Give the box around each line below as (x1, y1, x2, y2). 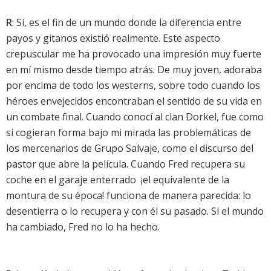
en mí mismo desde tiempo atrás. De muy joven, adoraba (6, 63, 262, 77)
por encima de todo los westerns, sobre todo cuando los (6, 79, 260, 93)
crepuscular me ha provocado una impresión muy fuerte (6, 47, 261, 61)
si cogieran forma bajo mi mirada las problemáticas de (6, 126, 251, 140)
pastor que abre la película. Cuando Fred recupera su (6, 157, 245, 171)
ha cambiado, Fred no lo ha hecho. (6, 220, 160, 234)
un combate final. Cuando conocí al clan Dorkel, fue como (6, 110, 264, 124)
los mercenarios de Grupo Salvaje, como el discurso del (6, 142, 253, 155)
